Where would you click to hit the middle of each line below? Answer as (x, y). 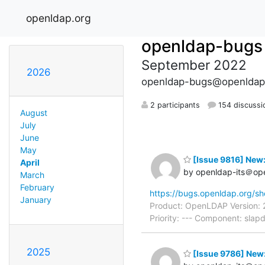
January (35, 199)
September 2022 (194, 64)
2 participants (174, 105)
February (37, 187)
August (33, 112)
